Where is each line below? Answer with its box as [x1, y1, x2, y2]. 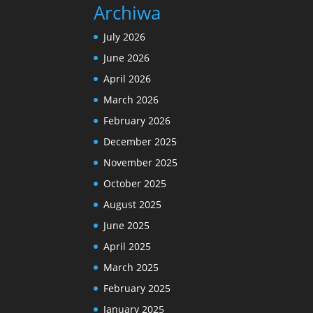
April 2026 [103, 71, 152, 85]
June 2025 [103, 218, 150, 232]
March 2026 [103, 92, 159, 106]
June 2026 [103, 50, 150, 64]
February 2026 [103, 113, 171, 127]
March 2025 [103, 260, 159, 274]
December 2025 [103, 134, 177, 148]
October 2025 [103, 176, 167, 190]
